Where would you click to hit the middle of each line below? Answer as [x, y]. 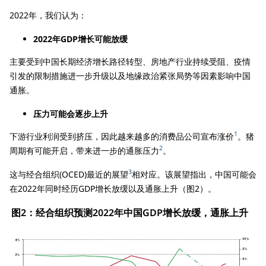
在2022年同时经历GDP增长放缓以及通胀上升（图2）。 [113, 188]
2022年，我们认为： [48, 15]
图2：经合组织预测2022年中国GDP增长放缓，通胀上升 [130, 212]
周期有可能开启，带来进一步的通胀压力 [84, 150]
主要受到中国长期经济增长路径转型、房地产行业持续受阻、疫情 [130, 61]
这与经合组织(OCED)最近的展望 [69, 174]
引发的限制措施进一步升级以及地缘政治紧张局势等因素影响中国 [130, 75]
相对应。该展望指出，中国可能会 [194, 174]
